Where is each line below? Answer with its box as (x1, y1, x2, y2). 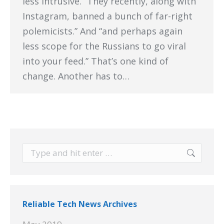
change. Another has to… (22, 70, 129, 82)
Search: (22, 143, 50, 155)
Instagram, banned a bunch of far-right (22, 10, 192, 22)
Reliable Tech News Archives (22, 198, 137, 209)
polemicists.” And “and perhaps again (22, 25, 182, 37)
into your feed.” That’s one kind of (22, 55, 168, 67)
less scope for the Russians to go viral (22, 40, 186, 52)
